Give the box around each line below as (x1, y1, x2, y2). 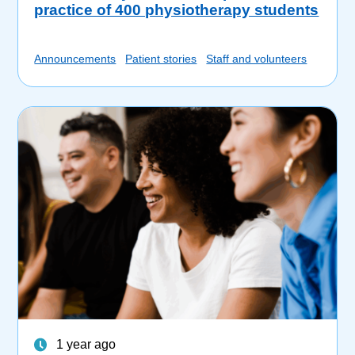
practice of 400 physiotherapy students (34, 2, 319, 19)
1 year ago (56, 337, 116, 351)
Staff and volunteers (206, 52, 307, 66)
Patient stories (125, 52, 197, 66)
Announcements (34, 52, 116, 66)
